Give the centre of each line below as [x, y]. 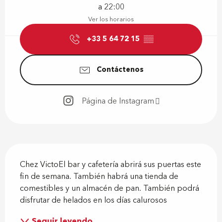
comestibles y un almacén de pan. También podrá [110, 189]
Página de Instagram [118, 101]
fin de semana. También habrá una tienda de [99, 177]
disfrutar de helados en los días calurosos [93, 200]
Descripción [35, 151]
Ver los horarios [111, 20]
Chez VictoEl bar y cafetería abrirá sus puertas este [111, 165]
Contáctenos [120, 70]
